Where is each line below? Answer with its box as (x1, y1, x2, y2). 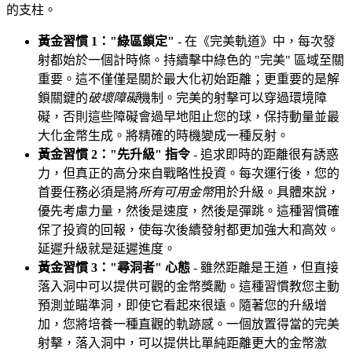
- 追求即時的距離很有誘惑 (190, 148, 339, 162)
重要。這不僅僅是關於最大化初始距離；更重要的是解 (38, 72, 339, 86)
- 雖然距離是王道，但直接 (190, 261, 339, 275)
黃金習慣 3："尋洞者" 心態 (38, 261, 190, 275)
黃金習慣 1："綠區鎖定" (38, 35, 174, 49)
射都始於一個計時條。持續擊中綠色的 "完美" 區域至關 (38, 53, 344, 68)
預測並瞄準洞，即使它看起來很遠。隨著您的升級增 (38, 299, 327, 313)
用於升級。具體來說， (214, 185, 339, 200)
